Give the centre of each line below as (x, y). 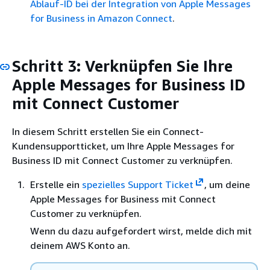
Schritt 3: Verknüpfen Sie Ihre (122, 66)
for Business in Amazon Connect (101, 18)
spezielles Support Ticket (138, 184)
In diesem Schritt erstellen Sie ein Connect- (108, 131)
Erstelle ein (56, 184)
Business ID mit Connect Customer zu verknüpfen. (122, 160)
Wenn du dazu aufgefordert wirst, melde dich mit (141, 231)
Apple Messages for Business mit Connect (123, 199)
